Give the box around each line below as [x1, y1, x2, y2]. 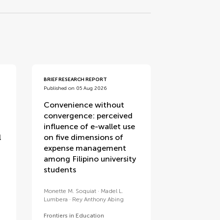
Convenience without [44, 100, 125, 110]
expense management [44, 143, 127, 153]
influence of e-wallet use [44, 122, 136, 131]
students [44, 165, 77, 174]
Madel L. [101, 188, 124, 194]
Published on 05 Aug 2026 [44, 85, 107, 91]
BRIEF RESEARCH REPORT [44, 77, 108, 82]
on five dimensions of [44, 133, 124, 142]
